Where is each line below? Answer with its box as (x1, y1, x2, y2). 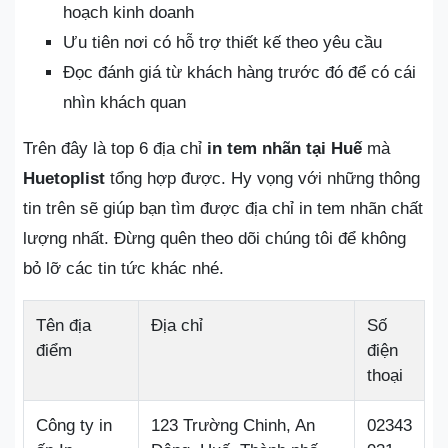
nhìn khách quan (63, 93, 186, 112)
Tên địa (36, 316, 91, 335)
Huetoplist (23, 169, 105, 188)
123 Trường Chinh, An (151, 416, 315, 435)
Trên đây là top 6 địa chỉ (23, 139, 202, 158)
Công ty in (36, 416, 112, 435)
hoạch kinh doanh (63, 3, 194, 22)
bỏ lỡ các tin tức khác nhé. (23, 259, 224, 278)
